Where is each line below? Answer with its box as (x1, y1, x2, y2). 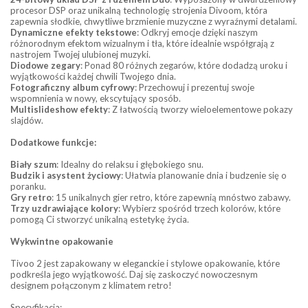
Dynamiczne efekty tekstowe (10, 27, 137, 38)
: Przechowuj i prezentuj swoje (135, 82, 254, 93)
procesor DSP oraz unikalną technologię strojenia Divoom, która (10, 5, 267, 16)
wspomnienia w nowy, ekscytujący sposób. (10, 93, 181, 104)
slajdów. (10, 115, 43, 126)
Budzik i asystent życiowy (10, 170, 121, 181)
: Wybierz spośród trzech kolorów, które (118, 203, 280, 214)
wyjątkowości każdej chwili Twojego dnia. (10, 71, 176, 82)
